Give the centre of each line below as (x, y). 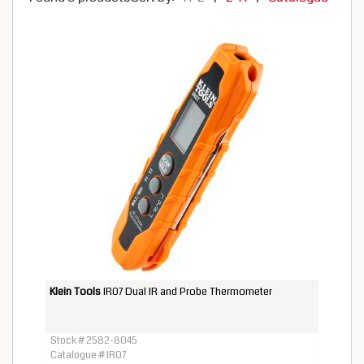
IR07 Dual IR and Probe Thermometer (186, 292)
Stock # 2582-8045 (94, 341)
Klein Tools (75, 292)
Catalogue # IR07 (88, 355)
